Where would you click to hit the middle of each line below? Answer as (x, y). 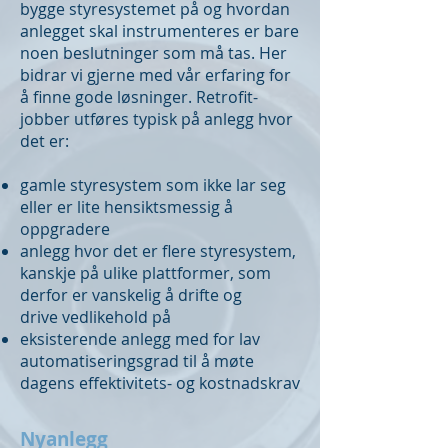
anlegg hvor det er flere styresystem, (158, 251)
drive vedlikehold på (95, 317)
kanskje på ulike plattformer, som (145, 273)
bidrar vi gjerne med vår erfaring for (155, 75)
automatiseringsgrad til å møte (137, 361)
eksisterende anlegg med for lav (140, 339)
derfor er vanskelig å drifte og (149, 295)
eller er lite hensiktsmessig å (126, 207)
